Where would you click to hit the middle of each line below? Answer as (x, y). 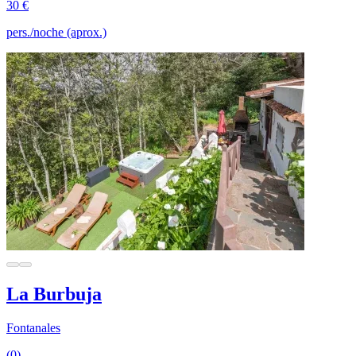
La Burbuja (54, 294)
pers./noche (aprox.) (56, 32)
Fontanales (33, 327)
